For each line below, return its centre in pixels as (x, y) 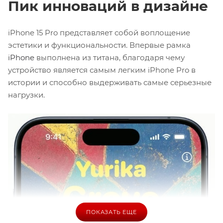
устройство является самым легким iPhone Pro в (102, 70)
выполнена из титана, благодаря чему (110, 57)
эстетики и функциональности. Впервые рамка (99, 45)
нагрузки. (26, 95)
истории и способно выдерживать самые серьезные (110, 82)
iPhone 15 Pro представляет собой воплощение (99, 32)
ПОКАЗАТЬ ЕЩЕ (111, 212)
